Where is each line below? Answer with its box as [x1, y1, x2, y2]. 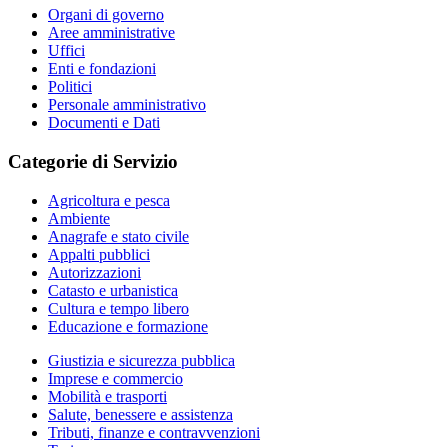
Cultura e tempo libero [48, 299, 189, 317]
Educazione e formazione [48, 317, 208, 335]
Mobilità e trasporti [48, 387, 167, 405]
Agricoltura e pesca [48, 191, 170, 209]
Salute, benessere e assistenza [48, 405, 233, 423]
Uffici [48, 42, 85, 60]
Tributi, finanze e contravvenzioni [48, 423, 260, 441]
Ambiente [48, 209, 110, 227]
